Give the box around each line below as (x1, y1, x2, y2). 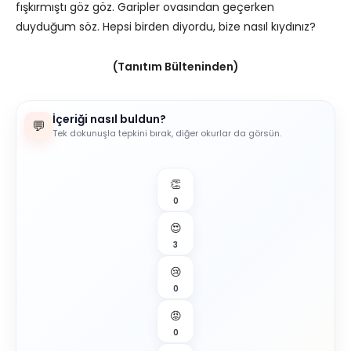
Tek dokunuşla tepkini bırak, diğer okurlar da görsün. (52, 126, 281, 139)
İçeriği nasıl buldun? (52, 110, 166, 127)
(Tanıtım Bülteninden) (112, 58, 239, 74)
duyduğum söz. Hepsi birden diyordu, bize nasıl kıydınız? (16, 18, 316, 34)
